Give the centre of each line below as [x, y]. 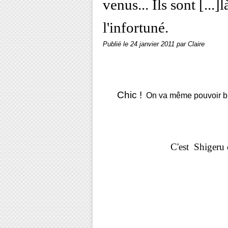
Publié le [117, 44]
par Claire [191, 44]
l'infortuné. [136, 27]
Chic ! [130, 95]
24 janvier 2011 [153, 44]
